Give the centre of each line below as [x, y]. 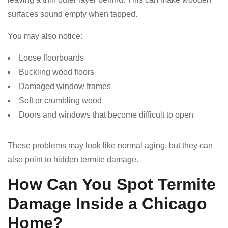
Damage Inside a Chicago [107, 204]
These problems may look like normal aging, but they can [110, 146]
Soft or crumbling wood [60, 101]
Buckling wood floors [56, 72]
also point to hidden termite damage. [73, 160]
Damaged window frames [65, 87]
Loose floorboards [51, 58]
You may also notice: [45, 36]
